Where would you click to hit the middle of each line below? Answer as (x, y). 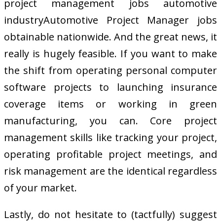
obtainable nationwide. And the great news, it (110, 37)
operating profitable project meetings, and (110, 154)
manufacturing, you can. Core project (110, 120)
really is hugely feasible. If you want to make (110, 53)
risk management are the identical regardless (110, 171)
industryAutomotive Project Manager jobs (110, 20)
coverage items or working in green (110, 104)
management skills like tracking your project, (110, 137)
